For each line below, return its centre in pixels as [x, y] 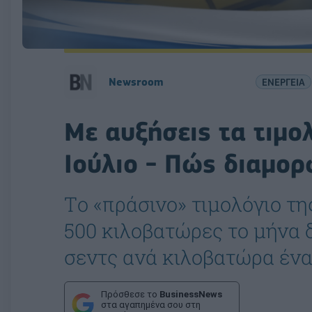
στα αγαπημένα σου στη [151, 304]
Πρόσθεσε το [130, 294]
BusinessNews [191, 294]
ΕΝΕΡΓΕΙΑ [283, 82]
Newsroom [136, 82]
